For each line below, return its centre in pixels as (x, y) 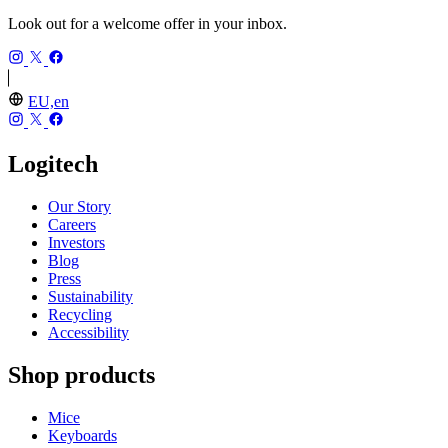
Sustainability (90, 296)
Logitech (53, 163)
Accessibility (88, 332)
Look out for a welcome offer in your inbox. (147, 23)
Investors (76, 242)
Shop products (81, 374)
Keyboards (82, 435)
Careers (72, 224)
